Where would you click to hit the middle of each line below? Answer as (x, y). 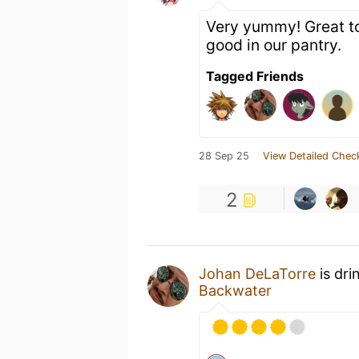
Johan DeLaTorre (257, 273)
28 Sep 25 (224, 155)
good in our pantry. (274, 44)
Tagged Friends (255, 76)
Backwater (235, 290)
